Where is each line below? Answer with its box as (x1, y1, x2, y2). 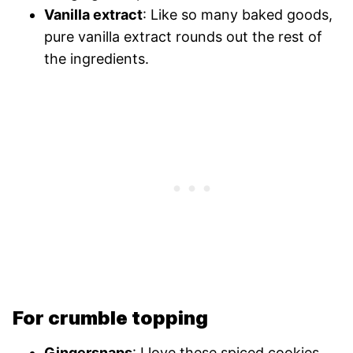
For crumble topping (13, 306, 208, 329)
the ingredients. (44, 50, 149, 67)
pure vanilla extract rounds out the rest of (44, 28, 322, 45)
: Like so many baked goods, (143, 6, 333, 23)
